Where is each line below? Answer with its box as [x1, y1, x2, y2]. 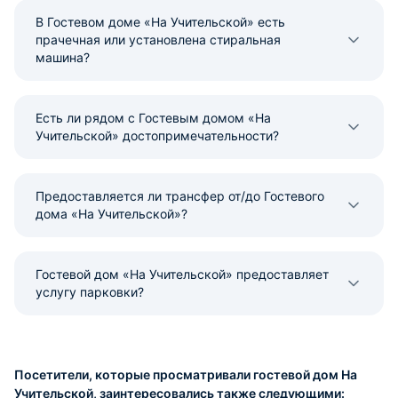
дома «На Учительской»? [36, 206, 187, 221]
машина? [36, 50, 90, 65]
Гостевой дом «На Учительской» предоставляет [36, 267, 329, 282]
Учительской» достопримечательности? [36, 128, 279, 143]
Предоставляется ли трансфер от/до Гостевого [36, 188, 324, 203]
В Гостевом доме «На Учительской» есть [36, 14, 285, 29]
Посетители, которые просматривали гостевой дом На [14, 367, 357, 382]
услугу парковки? [36, 284, 144, 299]
